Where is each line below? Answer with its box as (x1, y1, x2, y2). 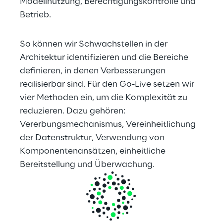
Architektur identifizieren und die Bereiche (20, 53, 190, 62)
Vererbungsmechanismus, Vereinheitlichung (20, 120, 198, 129)
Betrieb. (20, 10, 51, 19)
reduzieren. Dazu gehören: (20, 107, 127, 115)
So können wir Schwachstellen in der (20, 40, 169, 49)
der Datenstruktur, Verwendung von (20, 133, 166, 142)
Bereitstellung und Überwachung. (20, 160, 155, 169)
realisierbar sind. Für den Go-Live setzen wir (20, 80, 196, 89)
